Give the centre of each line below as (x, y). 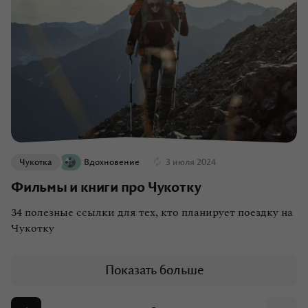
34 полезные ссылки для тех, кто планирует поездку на (152, 213)
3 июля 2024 (191, 163)
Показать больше (154, 271)
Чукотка (36, 163)
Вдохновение (112, 163)
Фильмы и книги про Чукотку (106, 188)
